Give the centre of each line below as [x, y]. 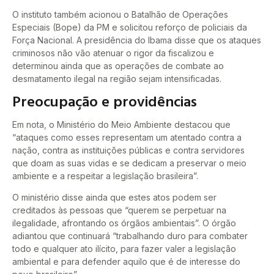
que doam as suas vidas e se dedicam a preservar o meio [129, 163]
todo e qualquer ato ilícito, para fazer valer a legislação [124, 249]
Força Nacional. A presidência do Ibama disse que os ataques [137, 40]
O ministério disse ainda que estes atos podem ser [114, 198]
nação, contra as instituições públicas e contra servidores [128, 150]
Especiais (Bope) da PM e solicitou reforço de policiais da [130, 27]
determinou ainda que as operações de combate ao [118, 65]
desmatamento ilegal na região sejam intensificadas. [117, 78]
